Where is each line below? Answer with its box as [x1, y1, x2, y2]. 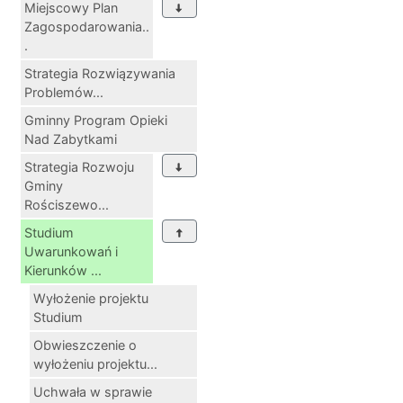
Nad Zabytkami [24, 131, 117, 148]
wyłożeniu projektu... [33, 356, 157, 372]
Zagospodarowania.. [24, 19, 149, 35]
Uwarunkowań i [24, 244, 118, 260]
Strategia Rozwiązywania [24, 66, 175, 82]
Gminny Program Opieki [24, 112, 167, 129]
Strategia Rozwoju [24, 159, 134, 175]
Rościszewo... [24, 197, 109, 213]
